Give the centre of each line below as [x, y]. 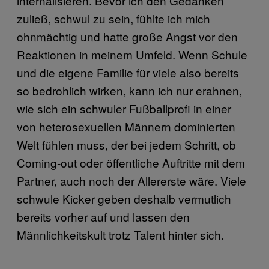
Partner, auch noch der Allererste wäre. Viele [131, 180]
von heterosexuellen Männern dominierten [126, 126]
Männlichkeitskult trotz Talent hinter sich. [122, 234]
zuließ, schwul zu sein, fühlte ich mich [113, 18]
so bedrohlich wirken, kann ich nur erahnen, [129, 90]
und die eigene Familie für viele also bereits [128, 72]
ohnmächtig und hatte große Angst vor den [127, 36]
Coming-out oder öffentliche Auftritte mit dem [131, 162]
